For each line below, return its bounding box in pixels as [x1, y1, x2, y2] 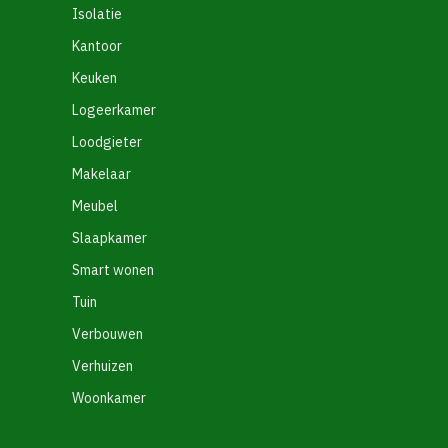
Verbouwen [72, 325, 143, 343]
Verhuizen [72, 357, 133, 375]
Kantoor [72, 37, 122, 55]
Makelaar [72, 165, 131, 183]
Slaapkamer [72, 229, 147, 247]
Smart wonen [72, 261, 154, 279]
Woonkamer [72, 389, 146, 407]
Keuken [72, 69, 117, 87]
